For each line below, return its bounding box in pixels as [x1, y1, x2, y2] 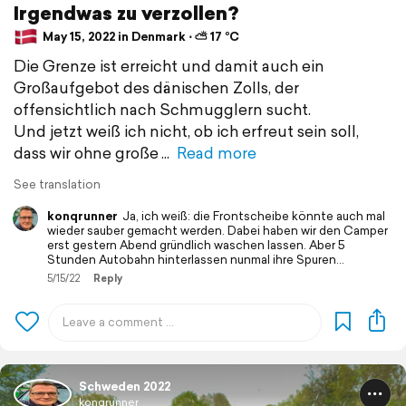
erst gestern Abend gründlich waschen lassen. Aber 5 [47, 236, 345, 254]
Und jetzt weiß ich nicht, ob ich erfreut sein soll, [14, 119, 359, 142]
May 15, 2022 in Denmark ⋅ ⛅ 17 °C [40, 28, 239, 46]
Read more [177, 140, 256, 164]
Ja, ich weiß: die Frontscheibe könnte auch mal [122, 207, 385, 225]
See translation [14, 175, 101, 193]
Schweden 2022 [79, 377, 170, 395]
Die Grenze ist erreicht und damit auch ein [14, 53, 324, 77]
